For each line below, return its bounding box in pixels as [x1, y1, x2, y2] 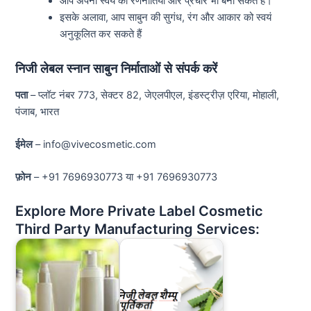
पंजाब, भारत [15, 105, 60, 118]
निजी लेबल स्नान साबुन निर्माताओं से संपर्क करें [15, 60, 218, 76]
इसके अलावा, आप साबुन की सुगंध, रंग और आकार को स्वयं [60, 10, 272, 24]
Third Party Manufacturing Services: [15, 220, 260, 237]
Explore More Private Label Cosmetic [15, 202, 264, 219]
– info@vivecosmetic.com [33, 137, 157, 151]
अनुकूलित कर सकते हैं [60, 27, 142, 40]
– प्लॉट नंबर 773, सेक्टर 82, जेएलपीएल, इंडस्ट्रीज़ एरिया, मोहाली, [28, 88, 280, 101]
